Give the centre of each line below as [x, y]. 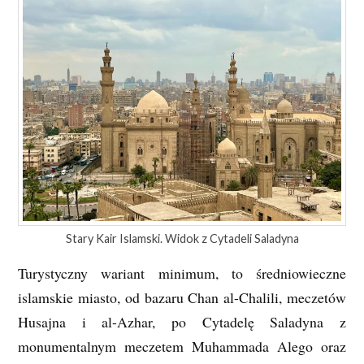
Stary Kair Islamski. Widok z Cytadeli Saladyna [182, 238]
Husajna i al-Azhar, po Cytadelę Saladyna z [182, 321]
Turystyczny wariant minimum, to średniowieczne [182, 273]
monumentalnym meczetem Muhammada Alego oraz [182, 346]
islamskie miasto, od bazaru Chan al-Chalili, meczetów [182, 297]
